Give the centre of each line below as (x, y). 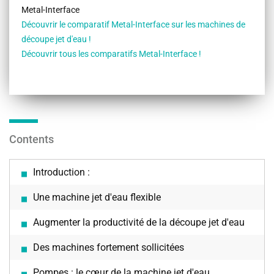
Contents (31, 139)
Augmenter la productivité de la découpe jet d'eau (139, 223)
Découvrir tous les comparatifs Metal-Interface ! (111, 54)
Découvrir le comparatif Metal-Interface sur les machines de (133, 25)
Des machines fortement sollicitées (109, 248)
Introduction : (61, 172)
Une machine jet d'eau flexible (97, 198)
